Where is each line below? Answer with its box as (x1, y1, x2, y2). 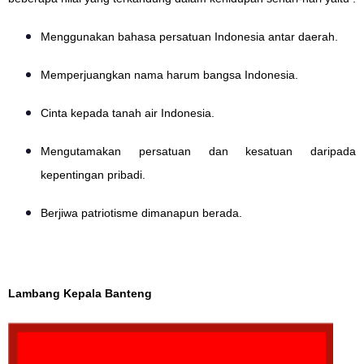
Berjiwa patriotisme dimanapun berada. (41, 206, 242, 220)
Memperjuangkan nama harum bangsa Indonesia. (41, 68, 298, 82)
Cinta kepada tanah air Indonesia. (41, 106, 214, 120)
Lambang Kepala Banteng (8, 286, 152, 300)
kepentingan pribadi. (41, 168, 145, 182)
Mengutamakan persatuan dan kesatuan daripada (41, 145, 356, 158)
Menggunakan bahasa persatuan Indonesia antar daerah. (41, 30, 338, 44)
